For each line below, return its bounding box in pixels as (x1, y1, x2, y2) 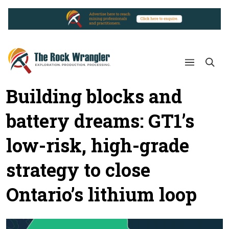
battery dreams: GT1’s (6, 108, 194, 133)
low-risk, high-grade (6, 133, 189, 158)
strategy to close (6, 157, 150, 182)
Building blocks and (6, 84, 182, 109)
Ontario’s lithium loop (6, 182, 197, 207)
